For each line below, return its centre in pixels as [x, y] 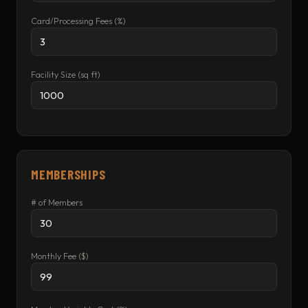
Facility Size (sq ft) [66, 75]
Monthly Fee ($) [60, 256]
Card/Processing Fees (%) [78, 21]
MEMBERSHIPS [68, 174]
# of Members [57, 202]
